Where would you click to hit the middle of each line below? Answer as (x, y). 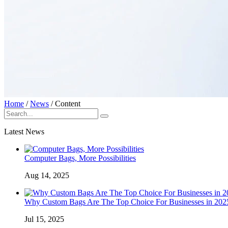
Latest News (24, 132)
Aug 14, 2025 (47, 175)
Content (68, 104)
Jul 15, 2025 (44, 219)
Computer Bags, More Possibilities (80, 158)
